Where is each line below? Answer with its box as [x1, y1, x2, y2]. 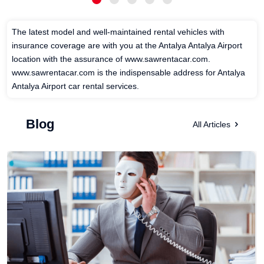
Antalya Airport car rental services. [12, 81, 139, 91]
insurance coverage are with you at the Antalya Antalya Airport [12, 41, 242, 51]
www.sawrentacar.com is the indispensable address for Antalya [12, 68, 245, 78]
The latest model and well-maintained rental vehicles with [12, 27, 225, 37]
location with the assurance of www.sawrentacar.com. [12, 54, 210, 64]
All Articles [193, 119, 230, 129]
